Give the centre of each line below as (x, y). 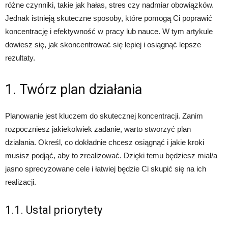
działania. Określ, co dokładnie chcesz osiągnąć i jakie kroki (105, 142)
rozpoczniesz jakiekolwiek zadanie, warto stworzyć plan (98, 129)
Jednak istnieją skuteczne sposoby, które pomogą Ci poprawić (109, 18)
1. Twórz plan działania (74, 90)
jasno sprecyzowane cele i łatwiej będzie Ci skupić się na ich (106, 169)
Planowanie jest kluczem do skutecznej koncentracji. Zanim (104, 116)
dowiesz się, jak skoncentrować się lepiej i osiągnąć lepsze (103, 45)
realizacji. (21, 182)
